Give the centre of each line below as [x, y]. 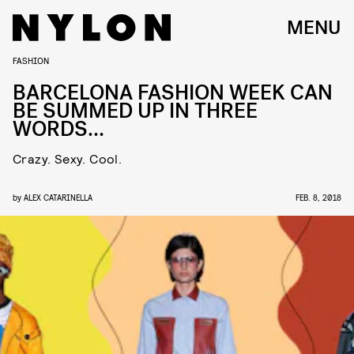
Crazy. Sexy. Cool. [68, 158]
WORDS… [58, 129]
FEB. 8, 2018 [318, 197]
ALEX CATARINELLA [58, 197]
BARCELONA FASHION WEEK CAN [173, 93]
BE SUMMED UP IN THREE [135, 111]
